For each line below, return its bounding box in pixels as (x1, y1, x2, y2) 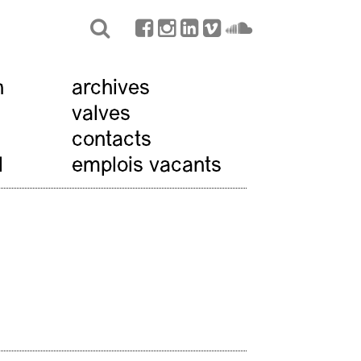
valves (72, 103, 131, 126)
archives (72, 77, 151, 100)
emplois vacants (72, 155, 222, 177)
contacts (72, 129, 152, 151)
